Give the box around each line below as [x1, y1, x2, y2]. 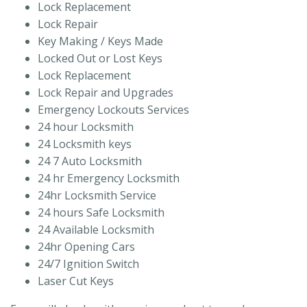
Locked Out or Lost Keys [38, 50, 162, 66]
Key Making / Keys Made [38, 33, 163, 49]
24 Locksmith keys [38, 136, 132, 151]
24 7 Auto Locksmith [38, 153, 142, 169]
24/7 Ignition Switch [38, 256, 139, 271]
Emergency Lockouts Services [38, 101, 189, 117]
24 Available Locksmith [38, 221, 154, 237]
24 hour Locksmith [38, 119, 134, 134]
